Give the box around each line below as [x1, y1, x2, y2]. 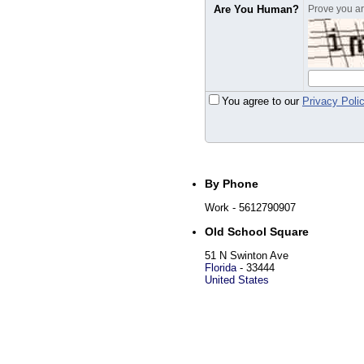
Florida [205, 262, 236, 274]
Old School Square [205, 225, 309, 238]
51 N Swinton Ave [205, 249, 288, 262]
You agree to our [222, 95, 302, 107]
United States [205, 274, 269, 286]
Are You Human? [214, 3, 299, 15]
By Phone [205, 177, 258, 190]
